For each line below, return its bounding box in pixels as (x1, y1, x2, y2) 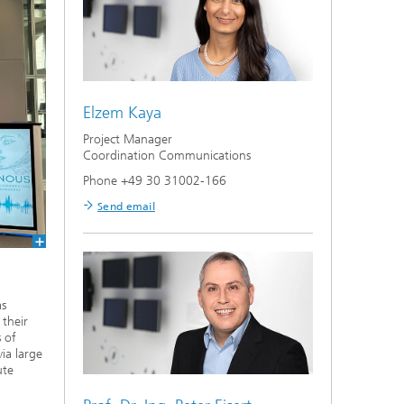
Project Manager (83, 132, 172, 148)
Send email (97, 200, 155, 214)
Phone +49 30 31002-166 (83, 173, 226, 189)
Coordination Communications (83, 148, 251, 164)
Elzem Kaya (83, 103, 161, 124)
